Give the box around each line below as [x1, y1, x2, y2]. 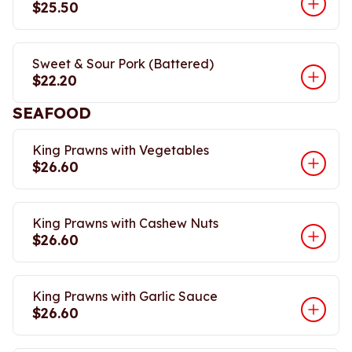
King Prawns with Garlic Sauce [32, 288, 218, 304]
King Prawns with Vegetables [32, 142, 209, 158]
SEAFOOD [13, 103, 91, 123]
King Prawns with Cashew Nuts [32, 215, 218, 231]
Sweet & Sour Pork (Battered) [32, 56, 214, 71]
